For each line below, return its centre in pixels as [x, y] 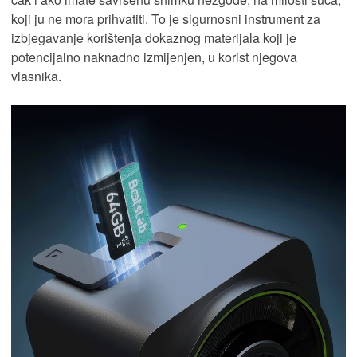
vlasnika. [36, 76]
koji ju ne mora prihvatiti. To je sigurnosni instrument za [166, 18]
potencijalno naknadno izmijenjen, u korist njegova [154, 57]
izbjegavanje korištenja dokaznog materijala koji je [154, 37]
